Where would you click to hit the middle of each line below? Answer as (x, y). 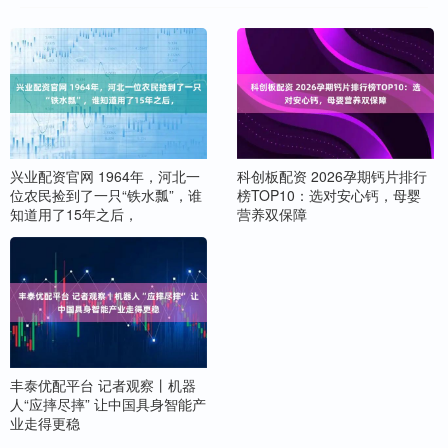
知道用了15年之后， (74, 213)
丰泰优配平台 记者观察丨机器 (103, 385)
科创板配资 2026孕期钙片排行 (331, 175)
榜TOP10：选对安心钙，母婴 (328, 194)
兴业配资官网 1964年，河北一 (105, 175)
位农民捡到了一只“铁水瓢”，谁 (106, 194)
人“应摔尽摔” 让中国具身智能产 (108, 404)
